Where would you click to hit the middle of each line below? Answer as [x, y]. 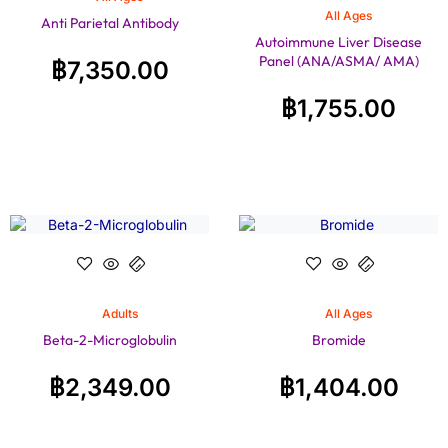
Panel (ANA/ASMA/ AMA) [338, 60]
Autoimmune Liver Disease [338, 41]
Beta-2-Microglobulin [109, 340]
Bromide [338, 340]
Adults [119, 314]
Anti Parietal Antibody [109, 22]
